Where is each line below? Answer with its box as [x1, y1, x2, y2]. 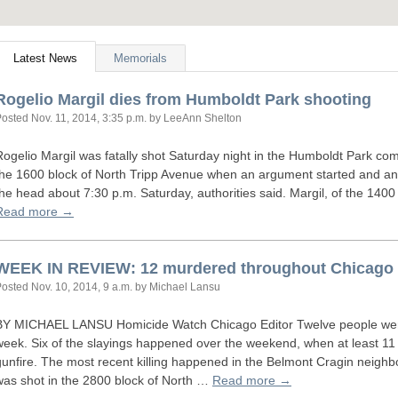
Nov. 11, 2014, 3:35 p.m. [31, 112, 147, 124]
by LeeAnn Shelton [147, 112, 242, 124]
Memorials [114, 52, 167, 65]
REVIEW [68, 259, 131, 277]
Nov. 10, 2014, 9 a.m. [31, 281, 132, 293]
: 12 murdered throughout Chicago [131, 259, 394, 277]
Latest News [13, 52, 77, 65]
